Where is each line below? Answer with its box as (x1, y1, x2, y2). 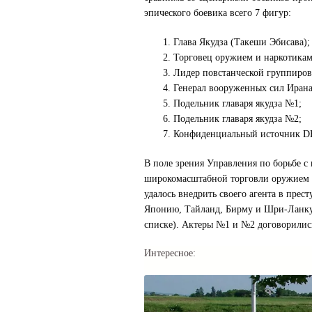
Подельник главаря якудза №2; (173, 113, 302, 124)
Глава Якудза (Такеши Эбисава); (173, 36, 310, 47)
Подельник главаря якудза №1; (173, 97, 302, 109)
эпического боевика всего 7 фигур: (143, 8, 291, 18)
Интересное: (143, 248, 196, 259)
